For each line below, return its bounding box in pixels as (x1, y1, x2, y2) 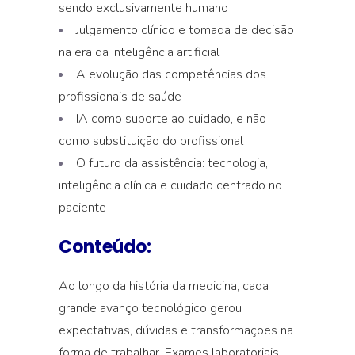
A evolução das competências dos (76, 66, 266, 83)
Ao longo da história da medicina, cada (59, 277, 269, 295)
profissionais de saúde (59, 88, 181, 105)
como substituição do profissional (59, 132, 243, 150)
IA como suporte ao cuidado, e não (76, 110, 266, 128)
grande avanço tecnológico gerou (59, 300, 242, 317)
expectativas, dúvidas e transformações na (59, 322, 293, 339)
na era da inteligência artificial (59, 44, 219, 61)
